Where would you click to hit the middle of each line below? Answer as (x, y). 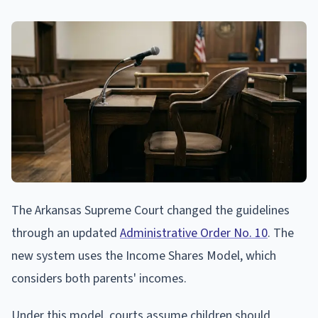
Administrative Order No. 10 (194, 233)
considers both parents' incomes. (99, 278)
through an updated (66, 233)
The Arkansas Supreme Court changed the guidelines (150, 210)
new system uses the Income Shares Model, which (144, 256)
